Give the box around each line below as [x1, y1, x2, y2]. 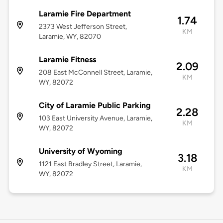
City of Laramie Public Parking [38, 101, 151, 111]
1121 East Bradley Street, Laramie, [38, 160, 142, 169]
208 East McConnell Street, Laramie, [38, 68, 152, 77]
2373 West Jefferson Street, [38, 22, 127, 31]
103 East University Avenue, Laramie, [38, 114, 152, 123]
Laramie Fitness [38, 55, 96, 65]
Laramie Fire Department [38, 9, 131, 19]
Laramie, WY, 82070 [38, 32, 101, 41]
